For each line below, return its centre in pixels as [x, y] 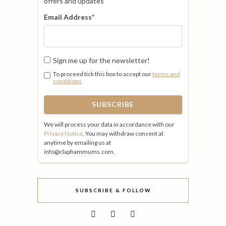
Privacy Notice [63, 133]
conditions [67, 81]
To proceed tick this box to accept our [103, 74]
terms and [166, 74]
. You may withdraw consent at [123, 133]
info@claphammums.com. [79, 151]
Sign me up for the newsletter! [101, 60]
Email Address [68, 17]
